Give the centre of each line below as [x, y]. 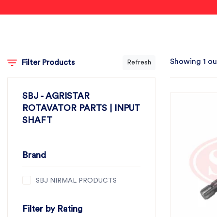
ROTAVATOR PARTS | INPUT [81, 108]
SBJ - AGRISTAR [56, 96]
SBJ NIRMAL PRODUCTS [76, 181]
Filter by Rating [52, 209]
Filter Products [48, 62]
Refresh [139, 62]
